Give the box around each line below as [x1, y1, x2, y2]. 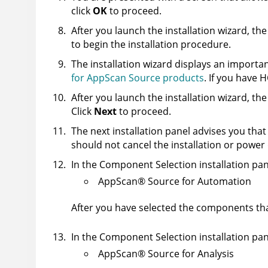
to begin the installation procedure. [71, 38, 231, 51]
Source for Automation [145, 175, 251, 188]
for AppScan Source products [71, 71, 204, 85]
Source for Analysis [145, 247, 234, 261]
